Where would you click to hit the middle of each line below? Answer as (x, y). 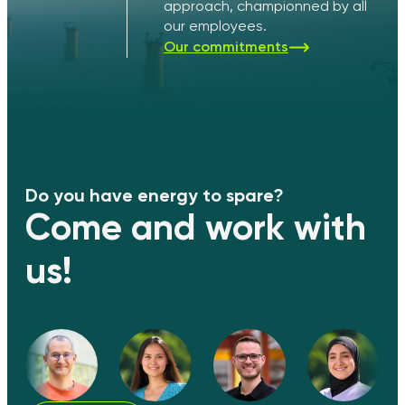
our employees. (215, 25)
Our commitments (226, 47)
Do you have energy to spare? (154, 195)
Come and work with (195, 227)
